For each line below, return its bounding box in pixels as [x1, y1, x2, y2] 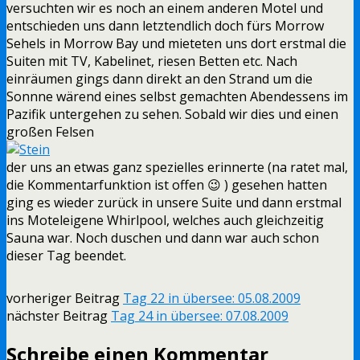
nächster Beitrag [6, 306, 111, 325]
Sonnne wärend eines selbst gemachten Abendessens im [6, 87, 348, 105]
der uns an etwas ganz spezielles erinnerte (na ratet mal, [6, 157, 348, 176]
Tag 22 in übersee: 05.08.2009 [123, 288, 301, 307]
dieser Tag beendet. [6, 246, 126, 264]
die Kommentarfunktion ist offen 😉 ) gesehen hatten [6, 175, 327, 194]
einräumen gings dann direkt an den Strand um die [6, 69, 313, 88]
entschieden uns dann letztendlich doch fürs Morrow [6, 16, 324, 35]
